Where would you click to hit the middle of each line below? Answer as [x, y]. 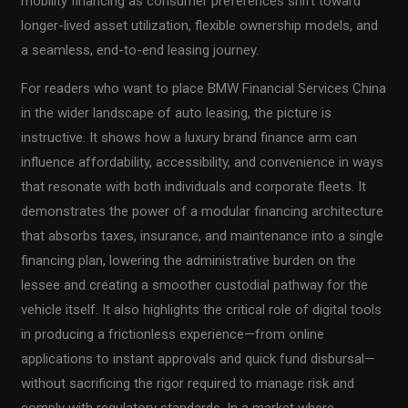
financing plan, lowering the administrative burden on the [189, 260]
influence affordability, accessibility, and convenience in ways [203, 162]
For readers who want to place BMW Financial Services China [204, 88]
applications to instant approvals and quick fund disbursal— [199, 358]
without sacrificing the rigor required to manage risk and [188, 383]
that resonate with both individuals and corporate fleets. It [194, 186]
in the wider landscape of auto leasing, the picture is [177, 112]
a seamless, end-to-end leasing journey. [140, 50]
